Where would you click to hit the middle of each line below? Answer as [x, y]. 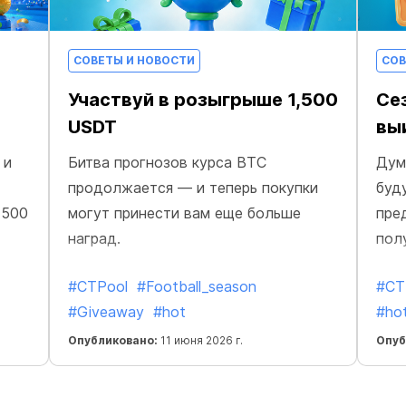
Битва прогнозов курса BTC [167, 162]
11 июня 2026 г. [200, 340]
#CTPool [98, 286]
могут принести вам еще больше [184, 213]
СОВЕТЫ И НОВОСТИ [134, 60]
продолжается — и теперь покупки [193, 188]
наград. [94, 238]
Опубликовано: [113, 340]
